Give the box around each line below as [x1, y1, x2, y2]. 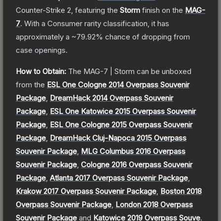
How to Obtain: [16, 66, 66, 76]
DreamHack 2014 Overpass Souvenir [50, 93, 173, 103]
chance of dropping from [103, 32, 190, 41]
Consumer [47, 18, 82, 28]
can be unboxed [135, 66, 191, 76]
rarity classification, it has [82, 18, 169, 28]
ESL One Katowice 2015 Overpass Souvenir [50, 106, 196, 116]
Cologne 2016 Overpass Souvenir [81, 159, 192, 169]
